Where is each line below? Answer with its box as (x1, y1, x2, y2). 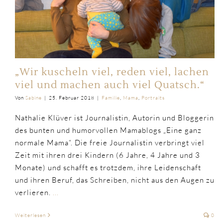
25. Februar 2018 (49, 94, 95, 101)
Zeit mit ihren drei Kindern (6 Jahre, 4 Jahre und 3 (15, 150, 200, 160)
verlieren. (15, 187, 53, 197)
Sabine (25, 94, 42, 101)
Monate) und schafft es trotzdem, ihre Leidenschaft (15, 162, 201, 172)
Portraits (141, 94, 165, 101)
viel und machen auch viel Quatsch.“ (15, 78, 205, 92)
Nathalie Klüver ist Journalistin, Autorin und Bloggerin (15, 112, 214, 122)
